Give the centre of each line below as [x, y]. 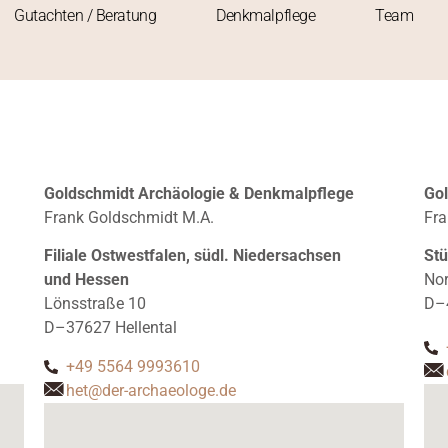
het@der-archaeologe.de [151, 390]
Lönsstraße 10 [94, 304]
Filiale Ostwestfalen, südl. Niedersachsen [192, 256]
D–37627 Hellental [110, 328]
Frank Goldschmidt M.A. [128, 217]
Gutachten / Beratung [85, 15]
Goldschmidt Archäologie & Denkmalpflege [198, 193]
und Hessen [86, 280]
